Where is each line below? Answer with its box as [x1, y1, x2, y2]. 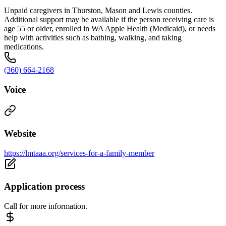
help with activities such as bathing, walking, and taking [4, 33, 182, 42]
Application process [4, 181, 85, 192]
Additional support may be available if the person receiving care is [4, 15, 214, 24]
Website [4, 128, 36, 139]
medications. [4, 42, 44, 51]
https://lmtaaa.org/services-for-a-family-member [4, 148, 154, 157]
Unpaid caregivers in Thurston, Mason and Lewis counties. [4, 6, 192, 15]
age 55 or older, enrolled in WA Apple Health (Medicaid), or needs [4, 24, 215, 33]
